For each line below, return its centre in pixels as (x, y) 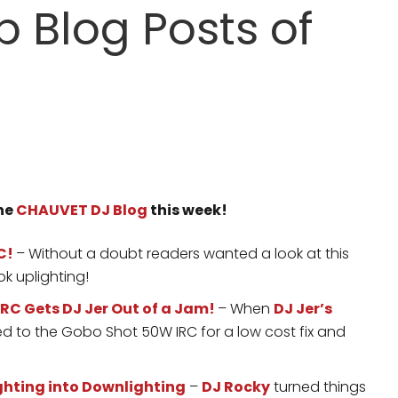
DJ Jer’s (303, 309)
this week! (187, 210)
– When (246, 309)
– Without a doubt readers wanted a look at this (183, 254)
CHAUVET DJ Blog (81, 210)
